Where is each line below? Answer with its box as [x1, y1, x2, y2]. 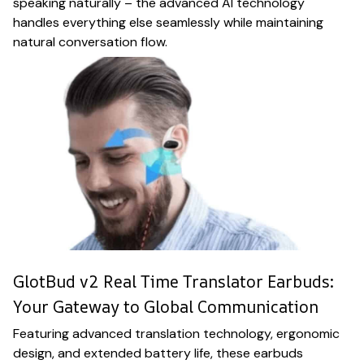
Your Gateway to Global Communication [13, 296, 318, 318]
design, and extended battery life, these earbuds [13, 344, 303, 362]
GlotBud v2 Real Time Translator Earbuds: [13, 271, 334, 293]
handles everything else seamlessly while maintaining [13, 13, 323, 31]
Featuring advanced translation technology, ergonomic [13, 325, 340, 343]
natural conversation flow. [13, 32, 167, 50]
